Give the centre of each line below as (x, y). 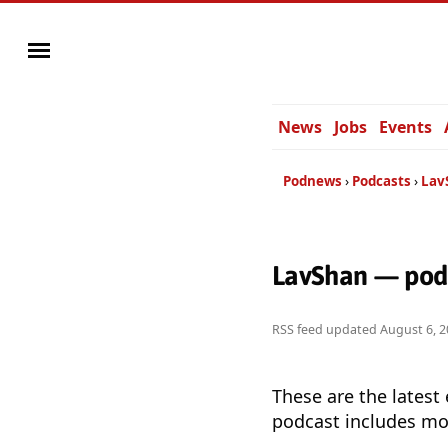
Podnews (312, 181)
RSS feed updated (326, 330)
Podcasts (381, 181)
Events (405, 127)
